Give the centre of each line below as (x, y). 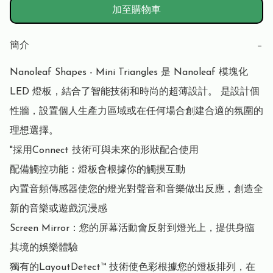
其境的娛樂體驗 (44, 248)
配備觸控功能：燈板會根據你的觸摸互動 (97, 170)
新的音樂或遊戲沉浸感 (58, 209)
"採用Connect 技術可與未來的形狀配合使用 (104, 151)
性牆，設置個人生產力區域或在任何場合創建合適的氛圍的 (136, 112)
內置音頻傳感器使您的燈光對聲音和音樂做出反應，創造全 (136, 190)
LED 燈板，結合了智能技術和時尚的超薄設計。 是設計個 (135, 92)
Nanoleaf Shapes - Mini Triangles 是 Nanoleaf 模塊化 (129, 73)
